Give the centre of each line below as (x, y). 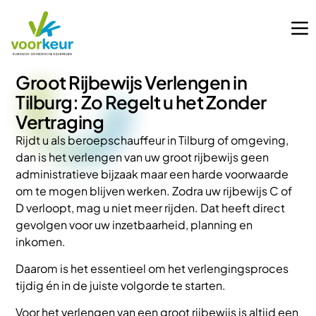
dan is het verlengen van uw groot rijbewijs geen (142, 157)
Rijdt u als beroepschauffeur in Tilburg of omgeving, (152, 140)
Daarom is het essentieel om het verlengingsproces (152, 268)
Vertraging (60, 121)
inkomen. (41, 241)
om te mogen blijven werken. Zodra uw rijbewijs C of (154, 190)
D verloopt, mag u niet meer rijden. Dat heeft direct (151, 207)
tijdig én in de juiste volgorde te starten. (121, 285)
